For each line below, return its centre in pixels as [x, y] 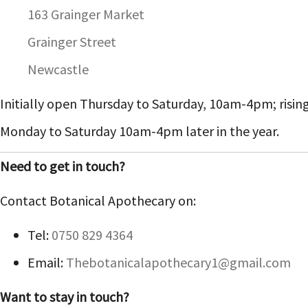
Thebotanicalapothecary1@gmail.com [178, 262]
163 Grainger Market [86, 14]
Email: [47, 262]
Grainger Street [72, 42]
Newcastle [58, 69]
